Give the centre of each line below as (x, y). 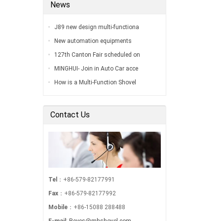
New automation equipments (93, 41)
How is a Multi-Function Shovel (95, 82)
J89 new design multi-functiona (97, 27)
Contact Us (70, 114)
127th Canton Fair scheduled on (97, 55)
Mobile (58, 207)
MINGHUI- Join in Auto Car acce (96, 68)
